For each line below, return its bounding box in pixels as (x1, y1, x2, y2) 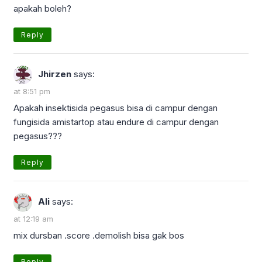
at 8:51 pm (13, 86, 50, 96)
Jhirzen (38, 68, 71, 80)
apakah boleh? (13, 2, 71, 14)
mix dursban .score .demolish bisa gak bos (13, 229, 184, 241)
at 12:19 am (13, 213, 53, 223)
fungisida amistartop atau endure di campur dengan (13, 116, 219, 127)
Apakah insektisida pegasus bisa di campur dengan (13, 102, 218, 113)
